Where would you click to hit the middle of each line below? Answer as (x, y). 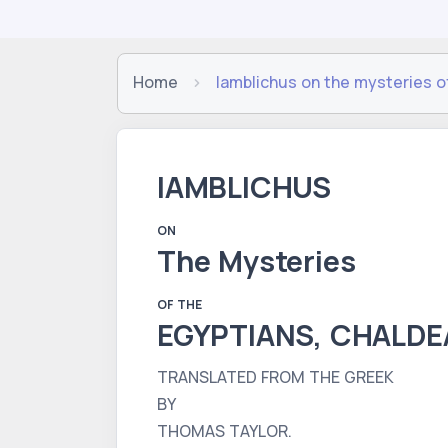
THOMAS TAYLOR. (224, 431)
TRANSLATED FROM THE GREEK (275, 377)
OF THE (179, 304)
